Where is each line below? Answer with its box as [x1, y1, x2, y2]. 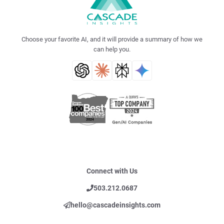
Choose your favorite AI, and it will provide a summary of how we [21, 35, 202, 43]
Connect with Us [86, 167, 137, 175]
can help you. [93, 45, 130, 53]
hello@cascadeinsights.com [70, 201, 160, 209]
